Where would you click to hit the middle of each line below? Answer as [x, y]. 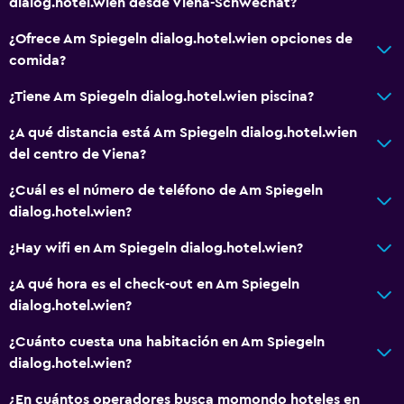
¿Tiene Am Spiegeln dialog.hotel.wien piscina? [161, 96]
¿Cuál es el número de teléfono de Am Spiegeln [166, 190]
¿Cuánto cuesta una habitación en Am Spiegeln [167, 341]
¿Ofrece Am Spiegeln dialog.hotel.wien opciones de [181, 38]
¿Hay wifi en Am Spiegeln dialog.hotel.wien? [156, 248]
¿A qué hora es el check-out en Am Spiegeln [154, 284]
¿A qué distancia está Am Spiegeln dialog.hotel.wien [183, 132]
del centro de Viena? [78, 154]
